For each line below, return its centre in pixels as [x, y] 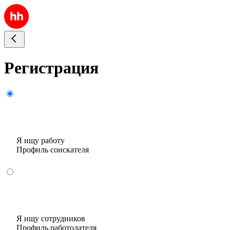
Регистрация [51, 68]
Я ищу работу [41, 140]
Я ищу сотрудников [51, 218]
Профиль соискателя [53, 149]
